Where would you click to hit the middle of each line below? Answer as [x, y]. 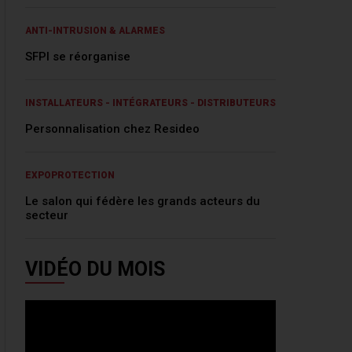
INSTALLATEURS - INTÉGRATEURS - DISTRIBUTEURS [150, 103]
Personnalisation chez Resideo [112, 128]
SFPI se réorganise [78, 56]
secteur [47, 215]
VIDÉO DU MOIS [95, 269]
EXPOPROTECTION [70, 175]
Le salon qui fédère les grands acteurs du [143, 201]
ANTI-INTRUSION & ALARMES [95, 30]
